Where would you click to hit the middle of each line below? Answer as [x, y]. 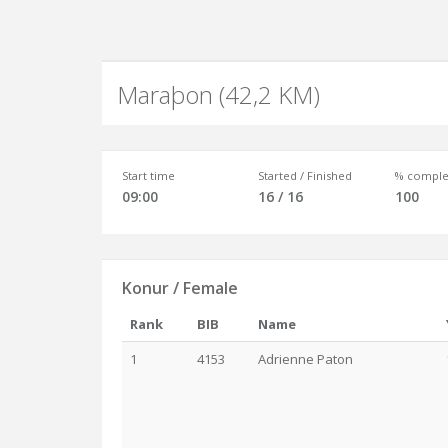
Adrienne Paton [305, 359]
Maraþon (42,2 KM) [218, 94]
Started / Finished [305, 175]
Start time [148, 175]
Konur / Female [180, 288]
